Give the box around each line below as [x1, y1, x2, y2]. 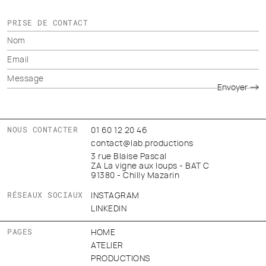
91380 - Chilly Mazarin [91, 172, 180, 180]
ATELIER [91, 242, 123, 250]
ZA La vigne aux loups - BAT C [91, 162, 210, 170]
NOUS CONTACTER [7, 125, 78, 134]
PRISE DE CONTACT [7, 18, 88, 27]
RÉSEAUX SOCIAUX [7, 190, 83, 199]
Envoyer [217, 84, 248, 92]
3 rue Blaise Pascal [91, 153, 167, 161]
